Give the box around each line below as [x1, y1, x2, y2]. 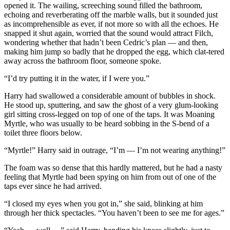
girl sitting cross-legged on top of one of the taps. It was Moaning [4, 109, 215, 119]
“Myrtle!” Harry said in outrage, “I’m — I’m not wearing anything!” [4, 145, 225, 155]
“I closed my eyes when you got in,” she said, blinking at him [4, 199, 203, 208]
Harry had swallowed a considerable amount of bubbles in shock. [4, 91, 216, 100]
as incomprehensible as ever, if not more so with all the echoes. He [4, 19, 219, 28]
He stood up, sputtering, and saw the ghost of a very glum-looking [4, 100, 218, 109]
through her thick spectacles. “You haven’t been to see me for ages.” [4, 208, 224, 217]
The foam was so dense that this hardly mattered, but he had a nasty [4, 163, 222, 172]
